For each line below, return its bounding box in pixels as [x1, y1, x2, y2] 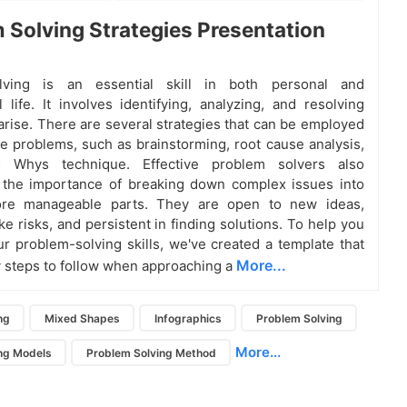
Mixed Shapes [44, 311, 120, 325]
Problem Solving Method [85, 345, 216, 360]
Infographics [154, 311, 222, 325]
